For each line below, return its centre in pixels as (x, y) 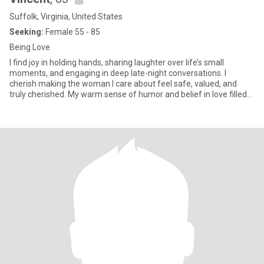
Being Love (30, 47)
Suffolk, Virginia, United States (66, 16)
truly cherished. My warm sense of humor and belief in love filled (128, 94)
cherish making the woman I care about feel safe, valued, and (123, 84)
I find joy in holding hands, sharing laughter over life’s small (117, 62)
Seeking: (27, 32)
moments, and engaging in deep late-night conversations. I (118, 73)
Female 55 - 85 (72, 32)
